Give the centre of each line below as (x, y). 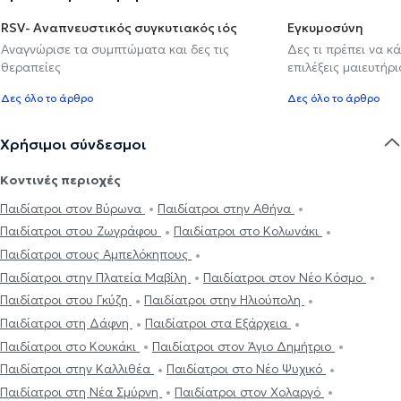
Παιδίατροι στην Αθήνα (226, 208)
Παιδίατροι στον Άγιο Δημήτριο (243, 346)
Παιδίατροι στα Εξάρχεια (218, 323)
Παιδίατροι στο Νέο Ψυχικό (246, 369)
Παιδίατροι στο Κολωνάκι (248, 231)
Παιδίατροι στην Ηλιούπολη (224, 300)
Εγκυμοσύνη (325, 27)
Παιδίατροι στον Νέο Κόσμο (285, 277)
